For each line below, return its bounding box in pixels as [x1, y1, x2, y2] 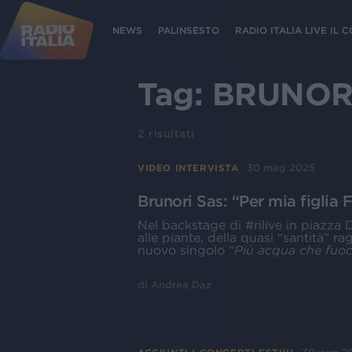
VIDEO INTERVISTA [137, 162, 239, 173]
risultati [145, 127, 195, 140]
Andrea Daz [151, 279, 211, 291]
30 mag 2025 [246, 162, 315, 174]
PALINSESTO [158, 24, 219, 35]
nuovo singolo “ [137, 243, 234, 257]
